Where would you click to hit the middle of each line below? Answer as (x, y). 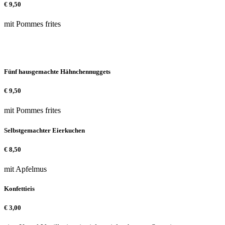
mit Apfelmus (25, 169)
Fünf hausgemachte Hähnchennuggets (57, 72)
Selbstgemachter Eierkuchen (44, 130)
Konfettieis (19, 189)
